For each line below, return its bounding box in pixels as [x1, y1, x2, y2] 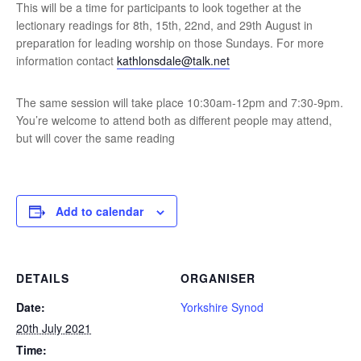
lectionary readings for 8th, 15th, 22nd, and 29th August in [16, 17, 313, 33]
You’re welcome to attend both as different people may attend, [16, 112, 332, 128]
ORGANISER [180, 270, 255, 286]
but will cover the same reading [16, 130, 175, 146]
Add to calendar [56, 203, 143, 219]
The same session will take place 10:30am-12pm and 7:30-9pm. [16, 94, 343, 110]
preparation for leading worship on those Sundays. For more [16, 35, 324, 51]
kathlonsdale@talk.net [117, 52, 230, 68]
